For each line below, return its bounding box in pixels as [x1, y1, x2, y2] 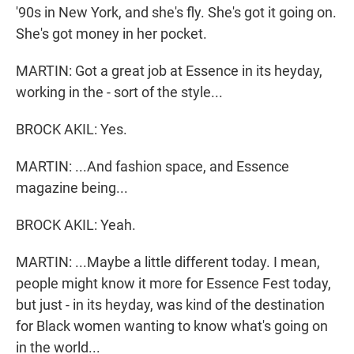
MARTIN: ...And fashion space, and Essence [16, 158, 289, 175]
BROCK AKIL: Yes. [16, 121, 127, 138]
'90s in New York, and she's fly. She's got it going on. [16, 4, 337, 21]
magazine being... [16, 179, 128, 197]
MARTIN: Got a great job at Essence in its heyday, [16, 62, 322, 80]
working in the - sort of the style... [16, 84, 223, 101]
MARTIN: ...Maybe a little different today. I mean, [16, 254, 320, 271]
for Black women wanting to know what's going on [16, 318, 328, 335]
